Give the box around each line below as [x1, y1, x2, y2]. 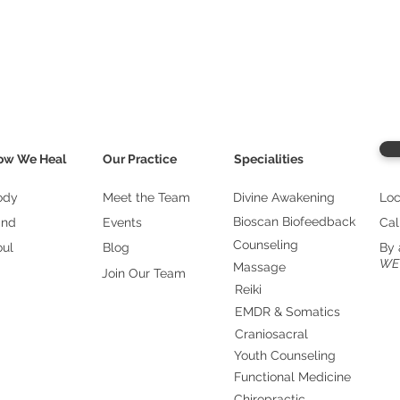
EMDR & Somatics [235, 304, 340, 319]
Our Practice [103, 152, 177, 166]
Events [103, 215, 142, 229]
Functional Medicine [234, 370, 351, 384]
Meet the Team [103, 190, 190, 204]
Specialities [234, 152, 304, 166]
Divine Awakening [233, 190, 335, 204]
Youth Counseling [234, 348, 336, 362]
